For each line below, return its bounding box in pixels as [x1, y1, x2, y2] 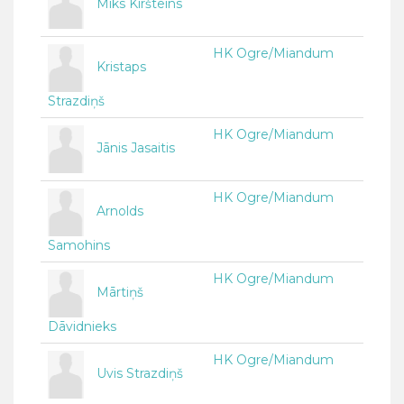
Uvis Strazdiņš [96, 365, 183, 382]
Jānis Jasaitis [96, 140, 175, 157]
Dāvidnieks [48, 318, 116, 335]
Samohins [48, 237, 110, 254]
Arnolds [96, 203, 143, 220]
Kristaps [96, 59, 146, 76]
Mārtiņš [96, 284, 143, 301]
